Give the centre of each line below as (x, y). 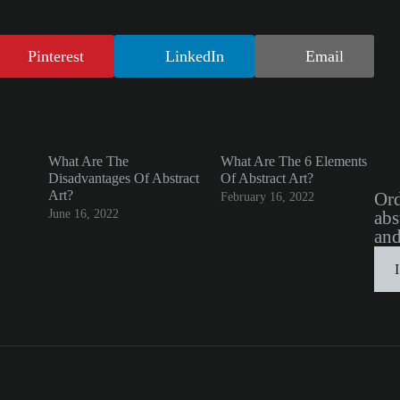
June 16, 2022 (83, 213)
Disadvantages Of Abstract (124, 178)
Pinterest (55, 56)
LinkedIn (194, 56)
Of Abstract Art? (267, 178)
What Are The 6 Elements (293, 161)
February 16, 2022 (267, 196)
